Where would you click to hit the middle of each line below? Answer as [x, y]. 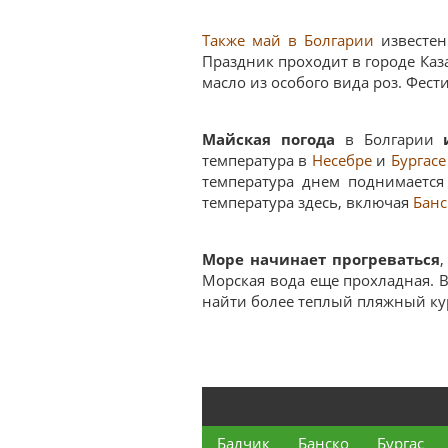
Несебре [341, 160]
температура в [257, 160]
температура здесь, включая [307, 202]
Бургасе [418, 160]
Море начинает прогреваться [321, 259]
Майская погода [268, 139]
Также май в [253, 40]
